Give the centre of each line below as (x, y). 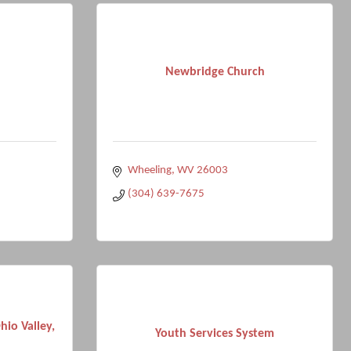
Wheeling (149, 170)
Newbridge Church (215, 72)
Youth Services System (215, 333)
